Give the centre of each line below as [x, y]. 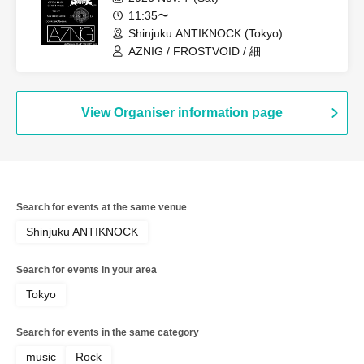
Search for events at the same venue [102, 207]
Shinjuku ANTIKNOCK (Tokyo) [206, 33]
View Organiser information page [182, 113]
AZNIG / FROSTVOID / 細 [195, 51]
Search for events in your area [87, 270]
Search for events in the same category [108, 332]
